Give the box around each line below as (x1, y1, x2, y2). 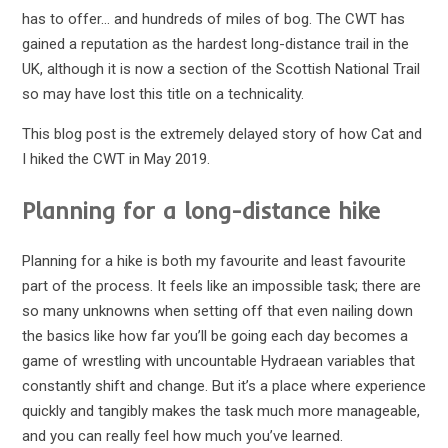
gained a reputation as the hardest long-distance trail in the (21, 35, 409, 54)
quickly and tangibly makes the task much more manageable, (21, 402, 420, 421)
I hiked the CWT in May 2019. (21, 150, 210, 169)
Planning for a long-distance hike (21, 196, 380, 225)
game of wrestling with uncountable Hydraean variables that (21, 352, 415, 371)
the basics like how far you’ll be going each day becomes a (21, 327, 408, 346)
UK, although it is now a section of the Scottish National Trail (21, 60, 420, 79)
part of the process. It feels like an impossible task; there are (21, 277, 421, 296)
